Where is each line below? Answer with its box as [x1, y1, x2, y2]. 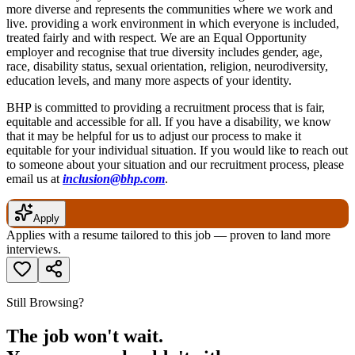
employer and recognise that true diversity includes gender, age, [6, 45, 323, 59]
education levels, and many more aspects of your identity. [6, 74, 292, 88]
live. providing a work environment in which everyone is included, [6, 17, 339, 31]
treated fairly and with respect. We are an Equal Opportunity [6, 31, 307, 45]
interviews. [6, 242, 61, 257]
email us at [6, 172, 63, 186]
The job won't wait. [6, 326, 163, 347]
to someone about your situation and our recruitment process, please [6, 158, 344, 172]
